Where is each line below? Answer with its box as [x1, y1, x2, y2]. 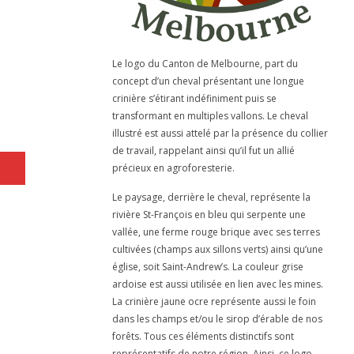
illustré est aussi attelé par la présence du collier [112, 126, 328, 141]
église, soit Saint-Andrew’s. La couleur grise [112, 260, 303, 274]
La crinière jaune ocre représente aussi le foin [112, 295, 316, 309]
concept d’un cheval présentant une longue [112, 74, 304, 88]
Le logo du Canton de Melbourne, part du [112, 57, 298, 71]
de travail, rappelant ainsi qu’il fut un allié [112, 144, 295, 158]
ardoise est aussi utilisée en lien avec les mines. [112, 277, 323, 292]
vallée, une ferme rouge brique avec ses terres [112, 225, 320, 239]
